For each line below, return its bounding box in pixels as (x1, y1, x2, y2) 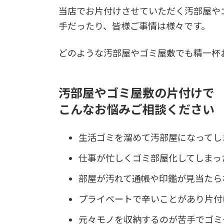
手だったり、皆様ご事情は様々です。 (58, 20, 210, 31)
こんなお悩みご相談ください (58, 101, 214, 116)
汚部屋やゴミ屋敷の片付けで (58, 85, 214, 100)
